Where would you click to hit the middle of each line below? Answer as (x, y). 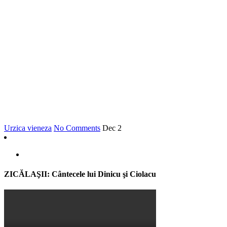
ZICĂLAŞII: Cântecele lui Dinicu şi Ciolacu (80, 174)
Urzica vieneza (28, 128)
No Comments (77, 128)
